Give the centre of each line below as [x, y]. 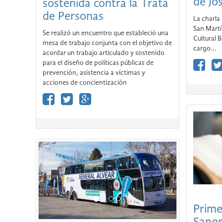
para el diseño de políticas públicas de [98, 63]
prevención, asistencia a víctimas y [94, 73]
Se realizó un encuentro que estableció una [106, 33]
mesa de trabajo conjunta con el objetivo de [107, 43]
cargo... [205, 49]
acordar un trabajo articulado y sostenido [104, 53]
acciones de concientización [85, 83]
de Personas [73, 17]
